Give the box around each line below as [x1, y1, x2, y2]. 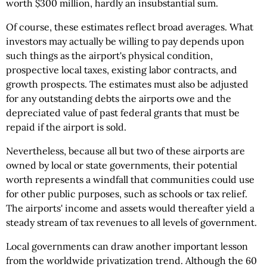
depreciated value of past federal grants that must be [6, 107, 240, 119]
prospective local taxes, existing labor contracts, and [6, 64, 237, 76]
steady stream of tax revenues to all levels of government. [6, 216, 257, 228]
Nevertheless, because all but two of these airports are [6, 145, 245, 157]
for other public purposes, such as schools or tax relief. [6, 188, 247, 200]
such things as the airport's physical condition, [6, 49, 213, 61]
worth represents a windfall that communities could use [6, 173, 254, 185]
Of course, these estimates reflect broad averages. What [6, 21, 253, 33]
